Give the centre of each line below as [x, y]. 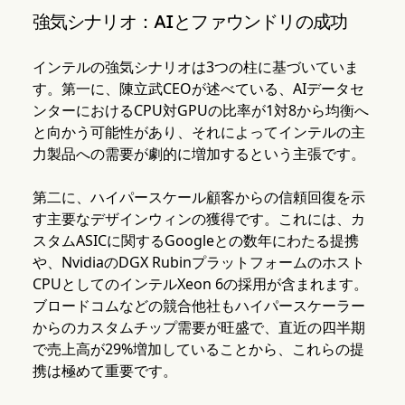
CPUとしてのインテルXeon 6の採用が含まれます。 [200, 284]
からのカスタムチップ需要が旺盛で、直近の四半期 [198, 328]
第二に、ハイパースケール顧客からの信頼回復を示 [198, 198]
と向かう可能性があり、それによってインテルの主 [198, 132]
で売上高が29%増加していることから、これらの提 [198, 349]
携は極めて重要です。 [104, 371]
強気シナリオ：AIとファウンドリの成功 [190, 22]
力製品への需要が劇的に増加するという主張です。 [198, 154]
